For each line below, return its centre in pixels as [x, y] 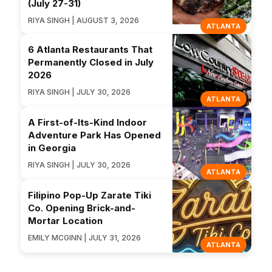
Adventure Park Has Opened [94, 135]
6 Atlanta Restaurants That [90, 49]
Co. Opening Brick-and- [82, 208]
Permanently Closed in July [91, 62]
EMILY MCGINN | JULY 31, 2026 [84, 237]
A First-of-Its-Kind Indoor [87, 122]
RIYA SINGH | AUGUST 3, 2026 [83, 21]
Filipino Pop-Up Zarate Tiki [90, 195]
